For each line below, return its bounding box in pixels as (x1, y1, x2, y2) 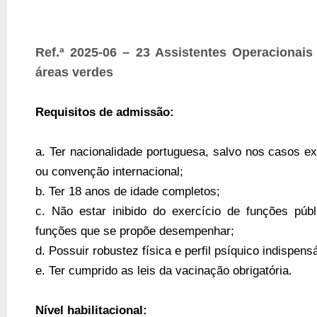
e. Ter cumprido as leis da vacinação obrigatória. (35, 263, 292, 277)
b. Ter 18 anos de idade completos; (35, 183, 220, 198)
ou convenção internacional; (35, 163, 183, 178)
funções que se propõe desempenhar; (35, 223, 234, 238)
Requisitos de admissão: (35, 104, 178, 119)
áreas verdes (35, 64, 113, 79)
